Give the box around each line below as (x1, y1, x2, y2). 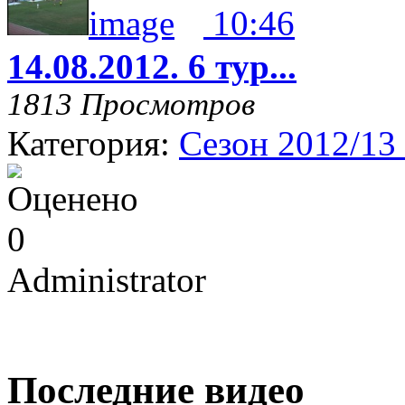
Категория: (7, 123, 179, 163)
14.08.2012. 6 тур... (7, 46, 297, 86)
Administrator (7, 259, 206, 299)
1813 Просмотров (7, 86, 255, 122)
